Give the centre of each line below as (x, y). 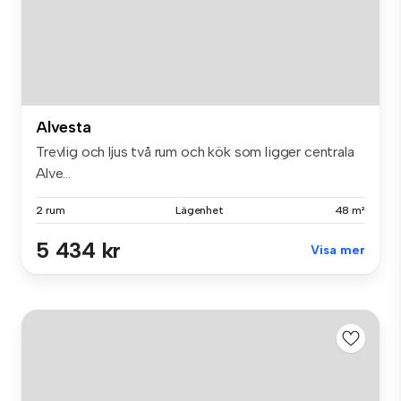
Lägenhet (200, 210)
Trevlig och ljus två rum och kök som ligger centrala (195, 151)
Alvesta (64, 127)
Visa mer (338, 250)
